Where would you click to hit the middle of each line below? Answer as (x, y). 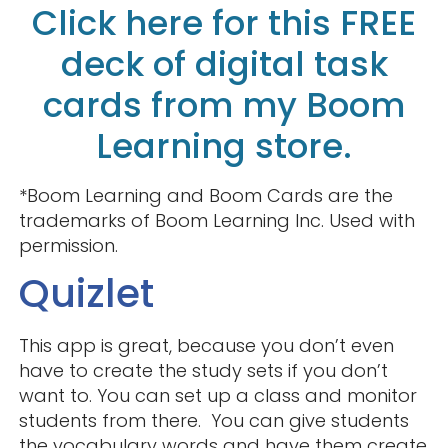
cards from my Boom (224, 104)
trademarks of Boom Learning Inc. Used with (216, 220)
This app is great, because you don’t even (206, 345)
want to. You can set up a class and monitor (217, 395)
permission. (68, 245)
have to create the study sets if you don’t (203, 370)
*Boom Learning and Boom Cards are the (205, 195)
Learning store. (224, 145)
